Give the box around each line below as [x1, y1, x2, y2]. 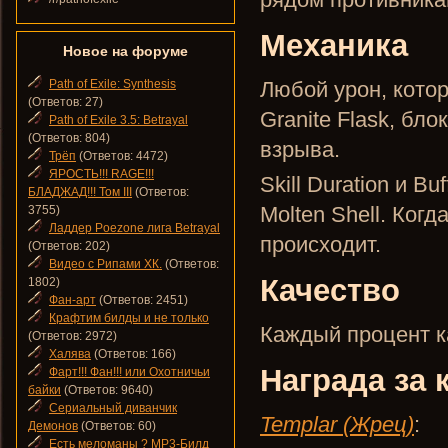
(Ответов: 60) [78, 419, 156, 433]
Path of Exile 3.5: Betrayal [49, 113, 188, 127]
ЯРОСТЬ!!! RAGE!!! [49, 167, 154, 181]
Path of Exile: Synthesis [49, 77, 176, 91]
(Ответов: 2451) [96, 293, 188, 307]
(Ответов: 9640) [61, 383, 153, 397]
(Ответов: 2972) [28, 329, 117, 343]
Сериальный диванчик [49, 401, 177, 415]
